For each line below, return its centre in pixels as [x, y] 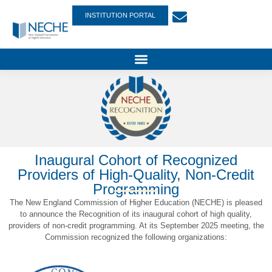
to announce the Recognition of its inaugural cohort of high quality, [136, 214]
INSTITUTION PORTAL [120, 15]
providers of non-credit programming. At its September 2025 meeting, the [136, 225]
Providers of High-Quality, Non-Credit [136, 174]
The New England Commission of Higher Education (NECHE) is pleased [136, 202]
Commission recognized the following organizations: [136, 237]
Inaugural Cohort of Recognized [136, 160]
